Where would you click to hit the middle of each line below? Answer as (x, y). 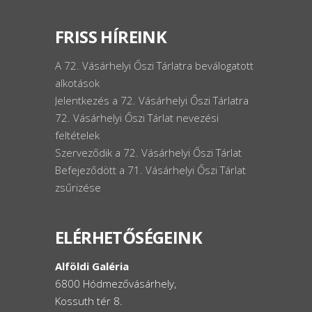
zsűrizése (78, 187)
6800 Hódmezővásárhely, (115, 283)
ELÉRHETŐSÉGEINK (128, 237)
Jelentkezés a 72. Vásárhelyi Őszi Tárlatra (151, 100)
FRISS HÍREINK (111, 37)
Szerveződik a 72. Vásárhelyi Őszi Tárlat (148, 153)
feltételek (77, 135)
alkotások (77, 83)
